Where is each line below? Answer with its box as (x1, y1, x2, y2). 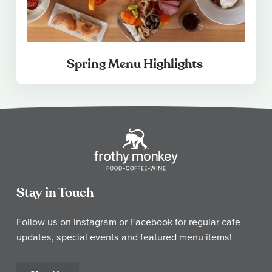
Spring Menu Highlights (67, 55, 205, 72)
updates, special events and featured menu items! (16, 229, 232, 243)
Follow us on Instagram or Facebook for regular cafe (16, 214, 240, 228)
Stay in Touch (16, 184, 93, 201)
